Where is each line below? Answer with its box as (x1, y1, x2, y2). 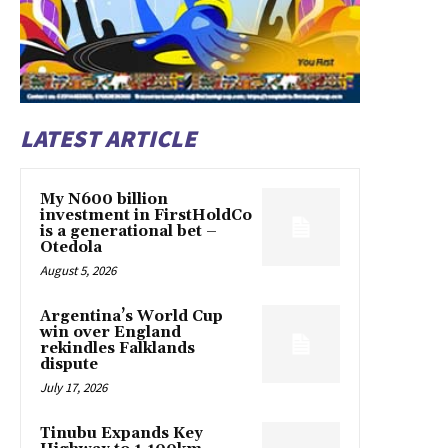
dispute (40, 355, 98, 375)
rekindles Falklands (40, 339, 195, 359)
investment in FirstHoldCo (40, 206, 252, 226)
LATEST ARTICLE (20, 123, 196, 155)
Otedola (40, 238, 102, 258)
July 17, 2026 (40, 379, 107, 397)
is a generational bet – (40, 222, 217, 242)
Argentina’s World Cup (40, 307, 223, 327)
